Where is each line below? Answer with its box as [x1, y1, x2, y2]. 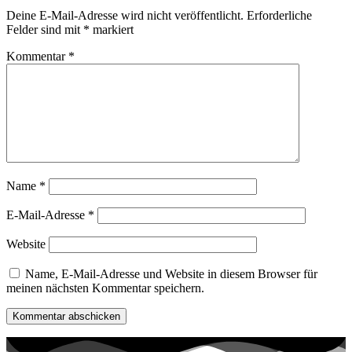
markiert [90, 22, 134, 36]
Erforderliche [247, 8, 312, 22]
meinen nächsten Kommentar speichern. [6, 280, 204, 295]
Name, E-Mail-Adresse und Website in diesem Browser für [25, 266, 317, 280]
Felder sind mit [6, 22, 83, 36]
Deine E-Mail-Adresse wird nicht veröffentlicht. [6, 8, 244, 22]
